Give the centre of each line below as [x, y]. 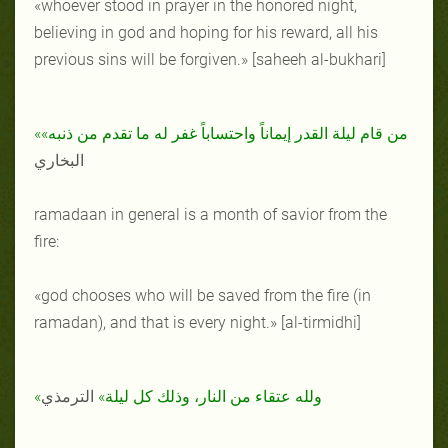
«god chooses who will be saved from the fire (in [202, 295]
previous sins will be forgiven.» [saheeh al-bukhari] [210, 59]
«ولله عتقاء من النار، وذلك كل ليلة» [210, 396]
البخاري [59, 160]
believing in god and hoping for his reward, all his [206, 32]
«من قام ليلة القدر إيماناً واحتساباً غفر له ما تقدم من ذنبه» [224, 133]
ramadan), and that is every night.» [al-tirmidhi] [197, 322]
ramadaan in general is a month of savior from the [210, 214]
